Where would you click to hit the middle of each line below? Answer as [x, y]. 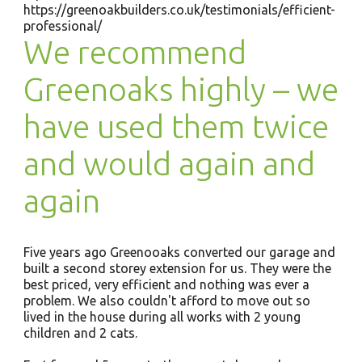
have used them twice [176, 126]
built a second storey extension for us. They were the [177, 268]
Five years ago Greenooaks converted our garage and [179, 252]
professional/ [62, 26]
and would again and [169, 164]
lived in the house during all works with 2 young [162, 317]
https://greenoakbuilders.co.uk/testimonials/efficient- [179, 10]
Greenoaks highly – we [181, 89]
